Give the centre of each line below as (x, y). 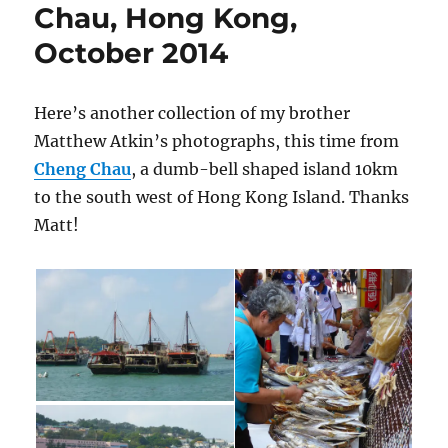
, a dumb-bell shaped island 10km (265, 169)
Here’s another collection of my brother (192, 113)
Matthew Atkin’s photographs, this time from (217, 141)
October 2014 (131, 53)
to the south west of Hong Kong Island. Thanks (222, 197)
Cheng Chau (83, 169)
